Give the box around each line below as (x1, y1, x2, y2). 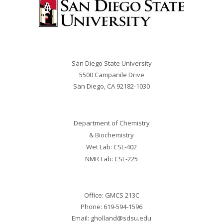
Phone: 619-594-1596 (81, 202, 142, 211)
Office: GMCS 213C (84, 191, 139, 200)
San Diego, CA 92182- (73, 82, 136, 91)
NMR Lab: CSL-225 (85, 154, 138, 163)
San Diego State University (71, 59, 152, 68)
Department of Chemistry (73, 118, 150, 127)
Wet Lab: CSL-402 (86, 142, 137, 151)
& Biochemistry (89, 130, 134, 139)
